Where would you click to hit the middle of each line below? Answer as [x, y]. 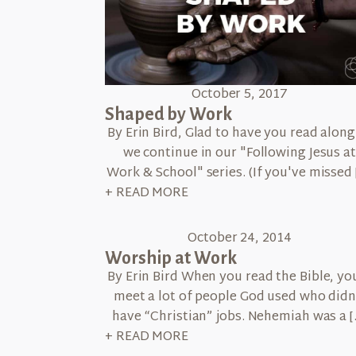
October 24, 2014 [240, 239]
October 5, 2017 [240, 95]
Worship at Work [171, 259]
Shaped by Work [168, 115]
